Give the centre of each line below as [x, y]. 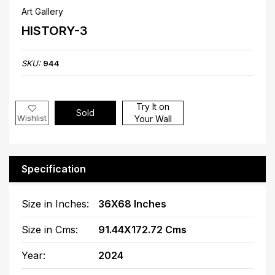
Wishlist [32, 118]
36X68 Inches [132, 203]
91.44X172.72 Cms [142, 229]
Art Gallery [42, 11]
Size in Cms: [50, 229]
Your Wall [153, 118]
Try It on [153, 106]
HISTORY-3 [55, 30]
